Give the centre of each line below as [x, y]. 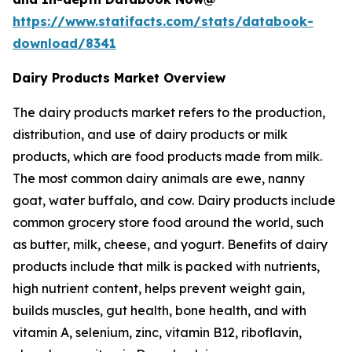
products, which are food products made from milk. [167, 156]
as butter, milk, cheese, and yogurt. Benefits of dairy [170, 244]
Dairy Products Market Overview [119, 78]
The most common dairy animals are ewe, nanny [159, 178]
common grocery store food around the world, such [168, 222]
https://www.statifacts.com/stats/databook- [163, 21]
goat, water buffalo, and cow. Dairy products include [174, 200]
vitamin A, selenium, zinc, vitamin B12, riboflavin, [157, 332]
